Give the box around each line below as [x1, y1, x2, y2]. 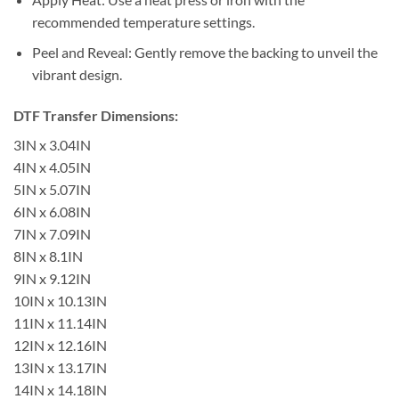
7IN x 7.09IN [13, 225, 91, 243]
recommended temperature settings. [31, 12, 255, 30]
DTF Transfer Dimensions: [13, 107, 178, 125]
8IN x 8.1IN [13, 248, 83, 265]
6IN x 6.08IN [13, 203, 91, 221]
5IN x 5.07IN [13, 181, 91, 199]
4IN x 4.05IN [13, 159, 91, 176]
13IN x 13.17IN [13, 359, 107, 377]
